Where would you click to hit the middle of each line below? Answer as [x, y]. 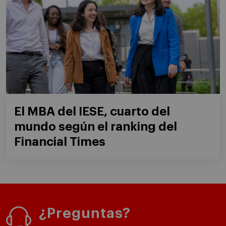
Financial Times [60, 142]
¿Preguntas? [85, 214]
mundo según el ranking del [96, 127]
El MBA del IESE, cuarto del [92, 112]
